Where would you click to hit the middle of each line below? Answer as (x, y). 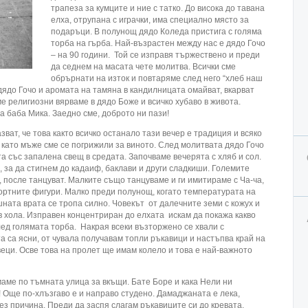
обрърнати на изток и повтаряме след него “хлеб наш (157, 78)
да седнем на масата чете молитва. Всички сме (143, 67)
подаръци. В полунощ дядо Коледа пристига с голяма (156, 32)
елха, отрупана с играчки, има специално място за (150, 20)
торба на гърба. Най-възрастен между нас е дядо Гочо (158, 43)
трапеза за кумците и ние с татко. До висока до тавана (158, 8)
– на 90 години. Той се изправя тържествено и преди (155, 55)
